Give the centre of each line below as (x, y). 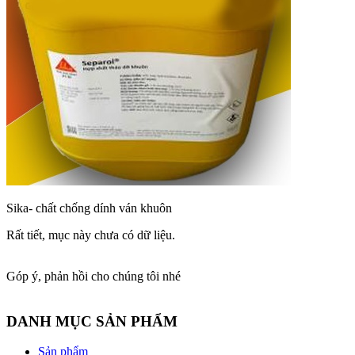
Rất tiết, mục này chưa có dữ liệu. (91, 235)
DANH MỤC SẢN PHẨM (92, 321)
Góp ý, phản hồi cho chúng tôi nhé (94, 276)
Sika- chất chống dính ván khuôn (89, 208)
